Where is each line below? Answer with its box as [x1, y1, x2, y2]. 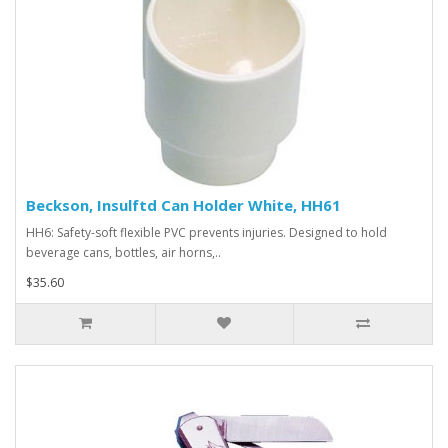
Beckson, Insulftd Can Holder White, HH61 [26, 195, 341, 216]
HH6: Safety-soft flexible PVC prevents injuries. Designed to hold [26, 224, 387, 242]
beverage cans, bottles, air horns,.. [26, 244, 221, 262]
